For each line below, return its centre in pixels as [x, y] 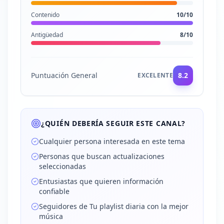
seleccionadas [62, 166]
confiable [54, 191]
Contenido [45, 15]
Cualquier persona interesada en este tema [112, 141]
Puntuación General [64, 75]
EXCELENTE [155, 75]
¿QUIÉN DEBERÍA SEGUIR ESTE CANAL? [113, 123]
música [51, 216]
